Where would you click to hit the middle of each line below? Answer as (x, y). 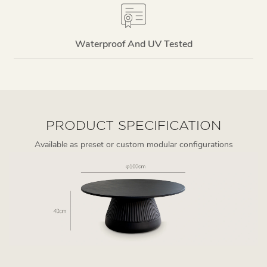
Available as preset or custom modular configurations (133, 144)
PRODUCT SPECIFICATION (133, 125)
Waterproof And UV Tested (133, 44)
